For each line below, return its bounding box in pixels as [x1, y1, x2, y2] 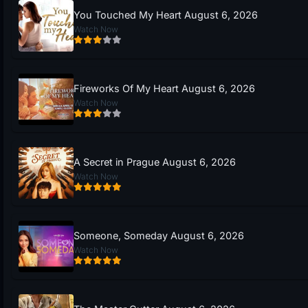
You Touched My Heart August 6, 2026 [74, 9, 258, 21]
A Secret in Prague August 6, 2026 [74, 156, 236, 168]
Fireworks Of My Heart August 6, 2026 [74, 82, 255, 95]
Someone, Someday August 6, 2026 [74, 230, 244, 242]
